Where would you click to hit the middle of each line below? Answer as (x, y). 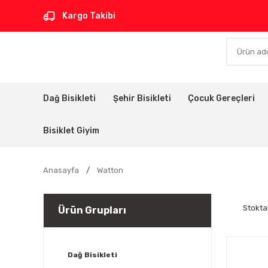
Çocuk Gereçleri (222, 98)
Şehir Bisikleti (142, 98)
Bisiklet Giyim (71, 131)
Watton (110, 170)
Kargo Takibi (89, 16)
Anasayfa (61, 170)
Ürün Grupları (92, 210)
